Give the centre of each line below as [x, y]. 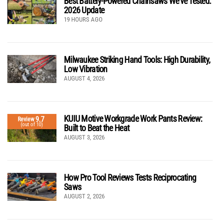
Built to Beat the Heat [97, 128]
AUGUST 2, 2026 [84, 196]
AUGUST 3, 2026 [84, 137]
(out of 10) [32, 125]
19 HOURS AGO [83, 20]
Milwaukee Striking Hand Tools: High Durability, [137, 60]
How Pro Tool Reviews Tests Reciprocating [130, 178]
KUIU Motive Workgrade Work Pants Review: [133, 119]
